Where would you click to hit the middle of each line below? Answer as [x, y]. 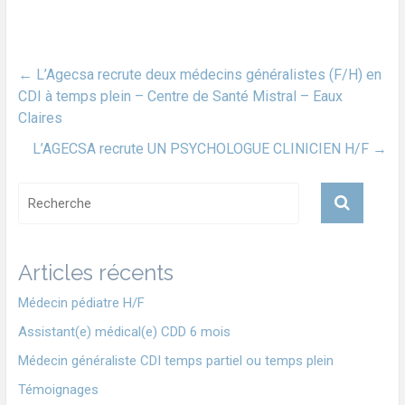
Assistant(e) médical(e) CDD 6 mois [124, 332]
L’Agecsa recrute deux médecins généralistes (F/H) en [207, 75]
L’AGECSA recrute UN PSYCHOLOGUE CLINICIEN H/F [203, 149]
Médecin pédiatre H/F [81, 303]
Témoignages [58, 390]
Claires [40, 118]
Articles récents [95, 273]
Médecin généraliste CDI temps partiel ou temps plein [175, 361]
